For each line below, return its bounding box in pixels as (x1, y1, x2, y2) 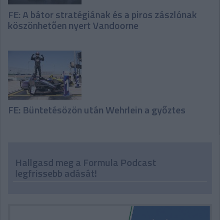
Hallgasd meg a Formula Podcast (15, 155, 156, 170)
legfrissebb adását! (15, 165, 97, 181)
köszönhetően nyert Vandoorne (8, 18, 138, 33)
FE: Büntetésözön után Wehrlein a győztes (8, 102, 186, 118)
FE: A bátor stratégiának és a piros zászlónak (8, 7, 197, 23)
